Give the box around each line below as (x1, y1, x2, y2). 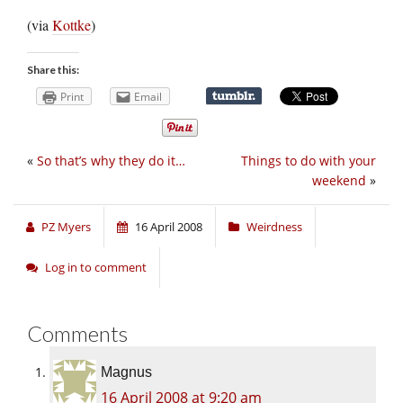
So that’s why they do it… (37, 152, 185, 170)
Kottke (52, 14, 91, 34)
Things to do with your (241, 152, 376, 170)
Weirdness (246, 219, 302, 236)
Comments (27, 320, 128, 347)
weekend (312, 172, 366, 190)
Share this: (27, 62, 79, 76)
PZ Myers (41, 219, 91, 236)
